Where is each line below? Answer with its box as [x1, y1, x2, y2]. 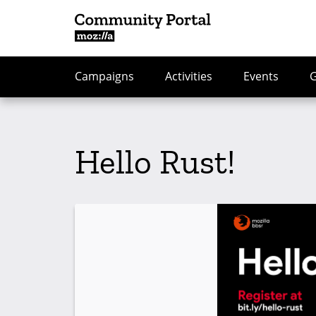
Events [243, 68, 279, 84]
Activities [165, 68, 212, 84]
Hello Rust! [75, 142, 236, 182]
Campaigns [75, 68, 134, 84]
